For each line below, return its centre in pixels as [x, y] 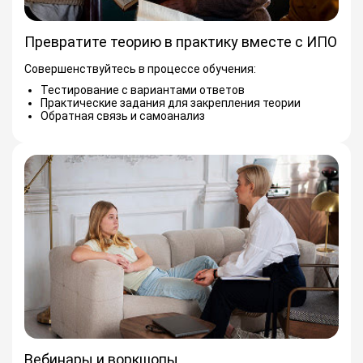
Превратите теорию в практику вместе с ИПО [181, 41]
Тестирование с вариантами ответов [143, 90]
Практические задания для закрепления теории [171, 102]
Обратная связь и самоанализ [123, 115]
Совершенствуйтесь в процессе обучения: [140, 68]
